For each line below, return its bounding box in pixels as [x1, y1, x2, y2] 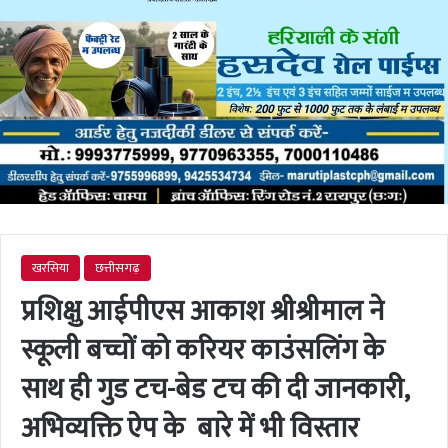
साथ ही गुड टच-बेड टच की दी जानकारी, [21, 366, 409, 414]
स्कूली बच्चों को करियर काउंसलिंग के [21, 327, 385, 375]
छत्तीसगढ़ [95, 257, 140, 280]
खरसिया [32, 257, 69, 280]
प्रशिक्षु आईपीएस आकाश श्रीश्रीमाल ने [21, 288, 384, 336]
